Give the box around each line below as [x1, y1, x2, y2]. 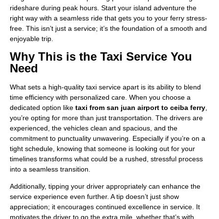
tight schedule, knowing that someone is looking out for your [10, 144, 195, 153]
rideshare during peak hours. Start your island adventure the [10, 3, 197, 12]
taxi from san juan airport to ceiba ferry [75, 103, 205, 111]
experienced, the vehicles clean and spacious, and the [10, 124, 177, 132]
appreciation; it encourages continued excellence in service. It [10, 203, 200, 211]
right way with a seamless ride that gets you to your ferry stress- [10, 14, 207, 22]
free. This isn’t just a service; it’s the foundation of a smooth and [10, 24, 207, 32]
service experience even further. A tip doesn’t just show [10, 193, 179, 201]
